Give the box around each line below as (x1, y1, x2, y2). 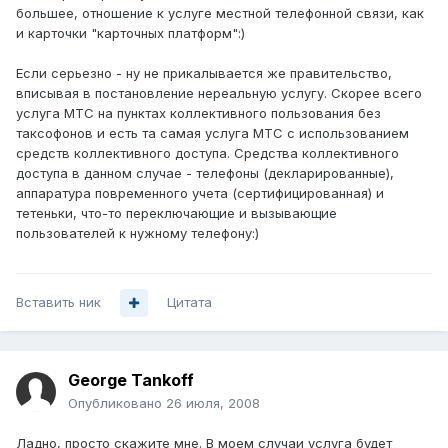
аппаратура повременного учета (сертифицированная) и (16, 185, 384, 202)
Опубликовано (68, 395, 166, 412)
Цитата (167, 294, 212, 311)
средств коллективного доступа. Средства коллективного (16, 145, 399, 162)
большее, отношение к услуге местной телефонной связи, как (16, 5, 424, 22)
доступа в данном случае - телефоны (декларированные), (16, 165, 394, 182)
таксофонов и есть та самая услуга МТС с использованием (16, 125, 409, 142)
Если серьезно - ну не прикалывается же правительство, (16, 65, 392, 82)
